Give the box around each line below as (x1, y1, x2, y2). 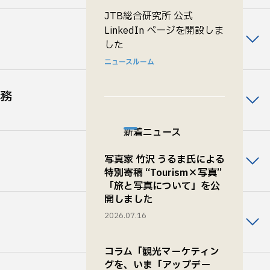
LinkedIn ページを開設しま (104, 24, 224, 38)
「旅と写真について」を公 (104, 179, 220, 193)
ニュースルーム (104, 57, 154, 67)
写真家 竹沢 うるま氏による (104, 152, 225, 167)
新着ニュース (124, 125, 181, 140)
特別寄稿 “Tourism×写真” (104, 166, 222, 180)
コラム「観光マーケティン (104, 245, 219, 259)
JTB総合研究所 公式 (104, 9, 193, 24)
